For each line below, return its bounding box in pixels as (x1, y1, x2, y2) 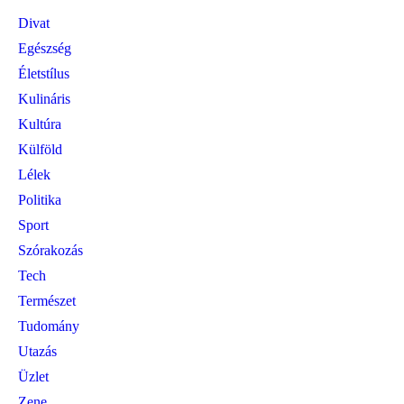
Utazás (18, 344, 58, 360)
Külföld (18, 142, 63, 158)
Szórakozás (18, 243, 84, 259)
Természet (18, 293, 77, 309)
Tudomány (18, 318, 80, 335)
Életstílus (18, 66, 70, 82)
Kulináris (18, 91, 71, 107)
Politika (18, 192, 62, 208)
